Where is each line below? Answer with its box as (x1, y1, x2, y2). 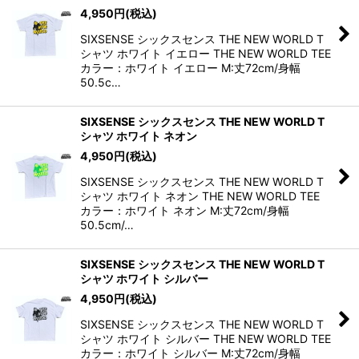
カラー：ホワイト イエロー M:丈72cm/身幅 (80, 60, 301, 75)
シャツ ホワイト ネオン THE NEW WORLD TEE (80, 188, 320, 203)
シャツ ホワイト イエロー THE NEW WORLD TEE (80, 46, 331, 60)
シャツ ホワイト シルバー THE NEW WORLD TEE (80, 331, 331, 345)
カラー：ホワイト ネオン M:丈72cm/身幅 (80, 203, 289, 217)
